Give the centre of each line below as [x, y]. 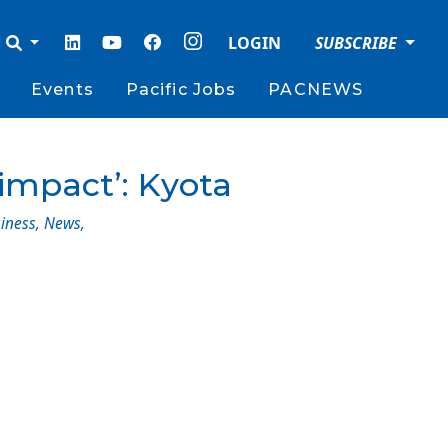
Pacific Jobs [181, 89]
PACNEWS [316, 89]
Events [62, 89]
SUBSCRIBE [358, 43]
